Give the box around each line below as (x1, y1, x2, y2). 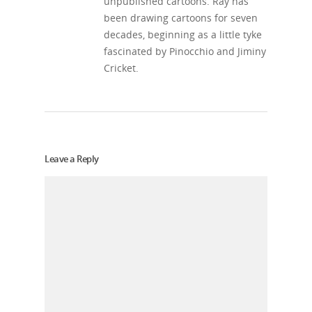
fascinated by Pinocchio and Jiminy (104, 44, 266, 58)
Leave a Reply (45, 152, 99, 165)
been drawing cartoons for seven (104, 10, 258, 24)
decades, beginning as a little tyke (104, 27, 262, 41)
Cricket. (104, 61, 139, 75)
